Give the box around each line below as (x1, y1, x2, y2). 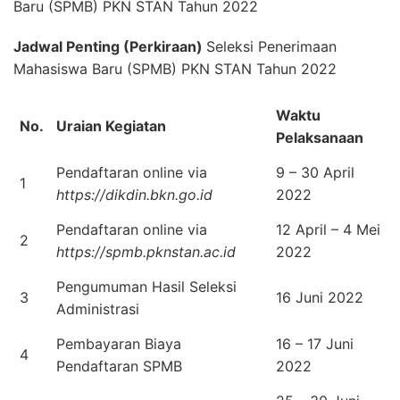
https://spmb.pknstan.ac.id (56, 242, 236, 261)
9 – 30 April (276, 162, 354, 181)
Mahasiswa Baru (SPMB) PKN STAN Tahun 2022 (13, 59, 337, 78)
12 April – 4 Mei (276, 220, 380, 238)
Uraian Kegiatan (56, 116, 166, 135)
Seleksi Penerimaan (206, 37, 337, 55)
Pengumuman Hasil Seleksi (56, 277, 237, 296)
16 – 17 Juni (276, 334, 354, 353)
